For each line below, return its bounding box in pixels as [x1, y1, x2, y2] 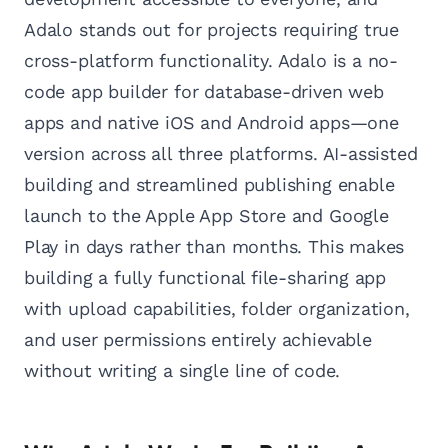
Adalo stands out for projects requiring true [24, 19, 400, 41]
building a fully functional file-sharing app [24, 267, 387, 289]
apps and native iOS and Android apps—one [24, 112, 399, 134]
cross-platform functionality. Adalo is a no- [24, 50, 399, 72]
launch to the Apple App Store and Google [24, 205, 389, 227]
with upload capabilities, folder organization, [24, 298, 410, 320]
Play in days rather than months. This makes [24, 236, 405, 258]
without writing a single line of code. [24, 360, 341, 382]
